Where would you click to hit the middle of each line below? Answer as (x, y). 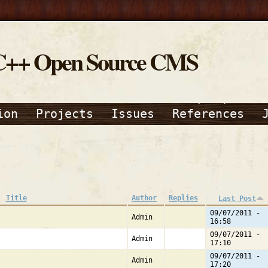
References (208, 114)
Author (144, 198)
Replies (183, 198)
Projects (65, 114)
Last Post (237, 199)
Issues (133, 114)
